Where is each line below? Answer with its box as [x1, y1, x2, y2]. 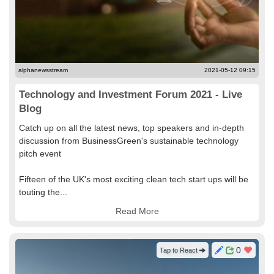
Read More [115, 206, 159, 216]
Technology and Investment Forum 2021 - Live [19, 89, 242, 100]
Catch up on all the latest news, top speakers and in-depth [19, 123, 244, 133]
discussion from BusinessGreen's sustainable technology [19, 136, 239, 146]
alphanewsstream [18, 67, 68, 73]
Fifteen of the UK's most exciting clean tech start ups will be [19, 174, 248, 184]
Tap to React [160, 246, 199, 254]
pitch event [19, 149, 61, 158]
